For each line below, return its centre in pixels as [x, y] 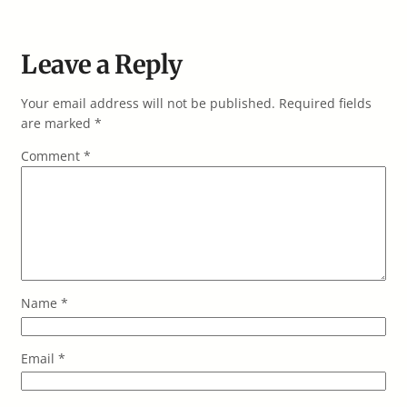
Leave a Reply [102, 65]
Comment [52, 156]
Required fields [325, 103]
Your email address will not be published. [148, 103]
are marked [58, 123]
